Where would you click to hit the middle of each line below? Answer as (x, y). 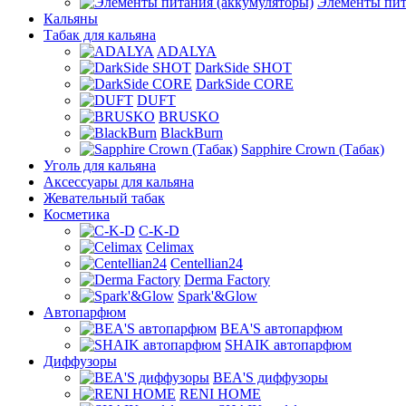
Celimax (170, 247)
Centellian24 (207, 263)
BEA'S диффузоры (271, 377)
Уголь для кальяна (100, 165)
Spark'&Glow (217, 296)
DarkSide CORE (245, 84)
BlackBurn (192, 133)
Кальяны (71, 19)
